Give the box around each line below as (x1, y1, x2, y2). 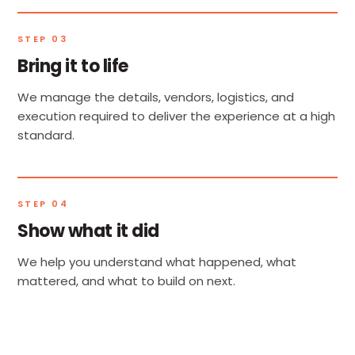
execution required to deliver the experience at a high (17, 107, 335, 124)
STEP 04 (17, 197, 68, 210)
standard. (17, 126, 74, 143)
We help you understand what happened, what (17, 253, 296, 270)
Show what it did (17, 218, 159, 243)
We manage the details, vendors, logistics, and (17, 88, 294, 105)
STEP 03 (17, 32, 67, 45)
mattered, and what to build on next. (17, 272, 235, 289)
